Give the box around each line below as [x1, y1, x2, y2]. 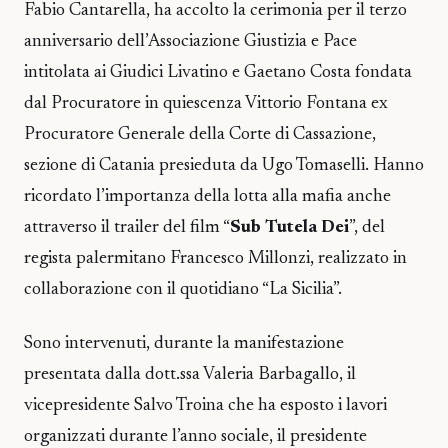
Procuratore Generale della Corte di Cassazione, [24, 126, 376, 144]
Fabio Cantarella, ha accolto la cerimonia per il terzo [24, 2, 407, 20]
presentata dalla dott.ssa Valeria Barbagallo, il [24, 366, 356, 385]
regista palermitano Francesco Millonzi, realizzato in [24, 250, 407, 268]
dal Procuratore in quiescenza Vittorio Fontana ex [24, 95, 388, 113]
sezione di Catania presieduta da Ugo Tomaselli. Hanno [24, 157, 424, 175]
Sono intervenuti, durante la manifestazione [24, 335, 344, 354]
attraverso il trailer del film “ [24, 219, 230, 237]
